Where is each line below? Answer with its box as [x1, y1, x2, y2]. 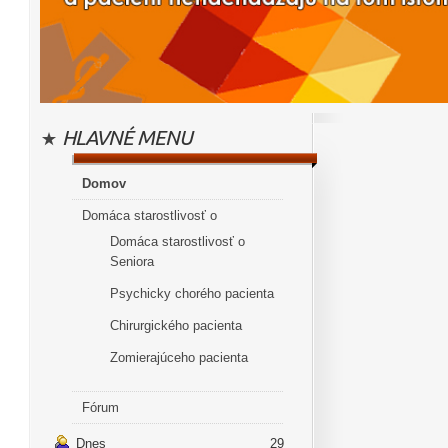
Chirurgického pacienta [110, 318, 242, 333]
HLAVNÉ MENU [62, 126, 192, 149]
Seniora [110, 254, 154, 269]
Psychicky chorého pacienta [110, 286, 274, 301]
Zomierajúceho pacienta [110, 350, 248, 365]
